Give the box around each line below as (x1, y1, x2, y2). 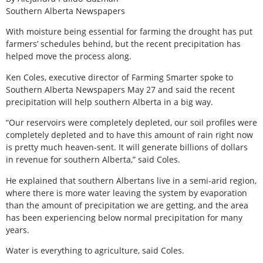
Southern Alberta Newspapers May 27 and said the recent (6, 83, 235, 95)
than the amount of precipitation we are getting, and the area (6, 199, 248, 211)
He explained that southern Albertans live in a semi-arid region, (6, 174, 257, 186)
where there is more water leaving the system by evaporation (6, 187, 247, 198)
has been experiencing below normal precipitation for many (6, 211, 242, 223)
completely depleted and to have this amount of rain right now (6, 129, 253, 141)
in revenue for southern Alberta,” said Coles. (6, 154, 180, 166)
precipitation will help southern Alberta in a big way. (6, 96, 213, 107)
